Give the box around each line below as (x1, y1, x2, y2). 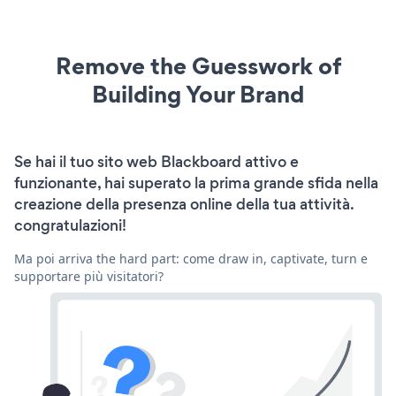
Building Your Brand (92, 77, 304, 110)
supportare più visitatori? (14, 267, 164, 285)
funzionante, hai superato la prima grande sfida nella (14, 171, 378, 194)
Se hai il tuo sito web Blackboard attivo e (14, 150, 299, 172)
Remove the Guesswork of (55, 49, 341, 82)
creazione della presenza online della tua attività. (14, 193, 354, 215)
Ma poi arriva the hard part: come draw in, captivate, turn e (14, 249, 368, 267)
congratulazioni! (14, 214, 126, 236)
